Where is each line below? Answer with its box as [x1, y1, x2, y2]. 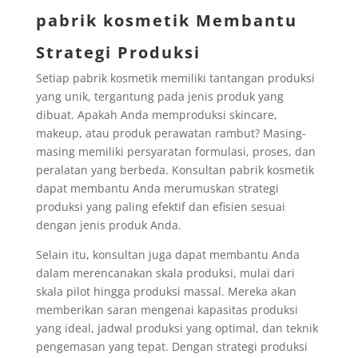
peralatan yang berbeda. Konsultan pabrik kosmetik [35, 161, 314, 177]
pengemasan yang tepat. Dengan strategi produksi [35, 338, 308, 354]
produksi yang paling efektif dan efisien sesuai [35, 198, 285, 214]
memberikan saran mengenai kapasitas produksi [35, 301, 298, 317]
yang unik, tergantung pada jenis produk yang [35, 88, 284, 104]
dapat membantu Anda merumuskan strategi [35, 180, 279, 196]
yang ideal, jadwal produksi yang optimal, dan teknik [35, 320, 318, 336]
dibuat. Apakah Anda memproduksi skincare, [35, 106, 277, 122]
